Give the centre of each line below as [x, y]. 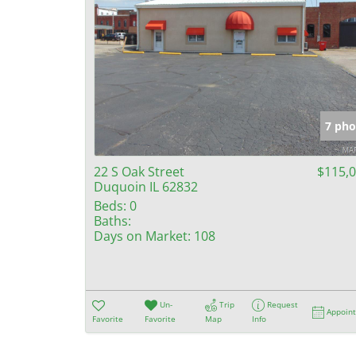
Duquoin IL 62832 [146, 186]
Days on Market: [142, 236]
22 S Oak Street [139, 171]
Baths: [112, 221]
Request [283, 304]
